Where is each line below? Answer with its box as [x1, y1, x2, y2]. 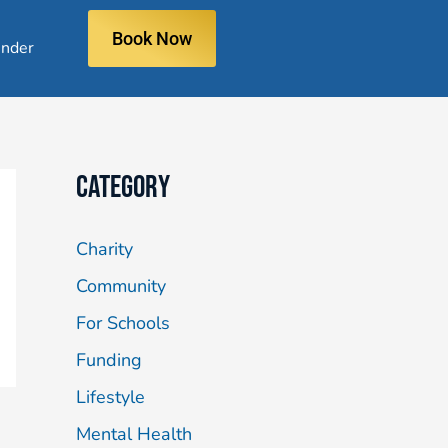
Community [76, 273, 166, 298]
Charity [76, 236, 133, 261]
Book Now [112, 28, 193, 49]
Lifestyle [76, 384, 145, 409]
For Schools [76, 310, 170, 335]
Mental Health [76, 421, 192, 446]
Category [76, 169, 170, 206]
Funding [76, 347, 142, 372]
